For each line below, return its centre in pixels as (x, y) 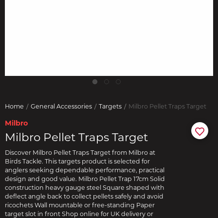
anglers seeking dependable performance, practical (85, 170)
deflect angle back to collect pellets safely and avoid (84, 196)
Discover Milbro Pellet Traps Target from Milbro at (80, 153)
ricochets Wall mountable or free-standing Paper (80, 205)
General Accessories (61, 106)
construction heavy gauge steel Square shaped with (85, 188)
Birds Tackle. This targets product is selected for (77, 161)
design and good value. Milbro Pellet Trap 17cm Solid (85, 179)
